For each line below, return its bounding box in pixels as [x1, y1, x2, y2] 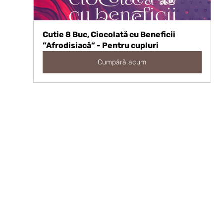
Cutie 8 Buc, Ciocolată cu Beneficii [43, 29, 177, 39]
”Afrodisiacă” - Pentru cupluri [43, 40, 159, 50]
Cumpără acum [98, 57, 147, 66]
